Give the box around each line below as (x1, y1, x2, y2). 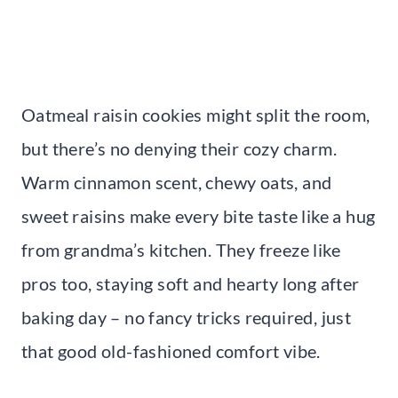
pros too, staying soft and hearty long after (21, 272, 360, 294)
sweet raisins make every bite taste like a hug (21, 204, 376, 227)
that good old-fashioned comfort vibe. (21, 339, 321, 362)
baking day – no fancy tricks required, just (21, 306, 352, 328)
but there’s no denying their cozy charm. (21, 137, 337, 159)
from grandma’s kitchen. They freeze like (21, 238, 340, 260)
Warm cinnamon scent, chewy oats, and (21, 171, 332, 193)
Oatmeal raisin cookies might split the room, (21, 103, 370, 125)
